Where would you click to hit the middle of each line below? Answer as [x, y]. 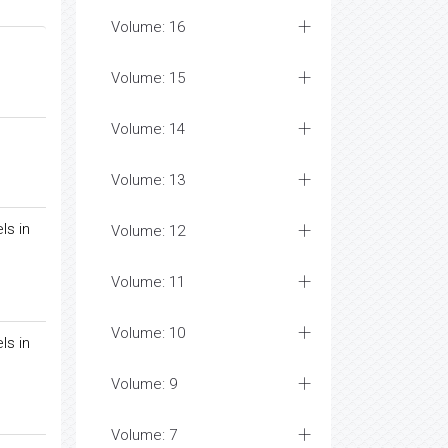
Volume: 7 [144, 435]
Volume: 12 [148, 231]
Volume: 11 [148, 282]
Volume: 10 [148, 333]
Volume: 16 [148, 27]
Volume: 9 [144, 384]
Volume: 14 [148, 129]
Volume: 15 [148, 78]
